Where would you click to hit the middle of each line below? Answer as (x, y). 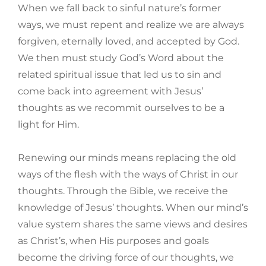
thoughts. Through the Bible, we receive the (123, 191)
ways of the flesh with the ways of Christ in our (128, 175)
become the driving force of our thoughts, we (126, 258)
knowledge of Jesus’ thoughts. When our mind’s (133, 208)
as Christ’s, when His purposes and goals (113, 241)
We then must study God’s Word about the (121, 58)
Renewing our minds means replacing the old (127, 158)
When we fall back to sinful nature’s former (119, 8)
